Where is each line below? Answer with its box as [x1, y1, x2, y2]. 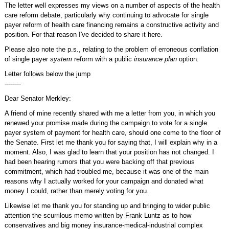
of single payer [4, 55, 50, 63]
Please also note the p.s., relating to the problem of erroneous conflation [4, 45, 218, 53]
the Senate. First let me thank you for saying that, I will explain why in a [4, 139, 217, 146]
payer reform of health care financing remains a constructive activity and [4, 21, 219, 29]
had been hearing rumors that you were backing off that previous [4, 158, 195, 166]
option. [176, 55, 199, 63]
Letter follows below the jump [4, 70, 90, 78]
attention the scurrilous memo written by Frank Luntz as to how [4, 212, 191, 219]
